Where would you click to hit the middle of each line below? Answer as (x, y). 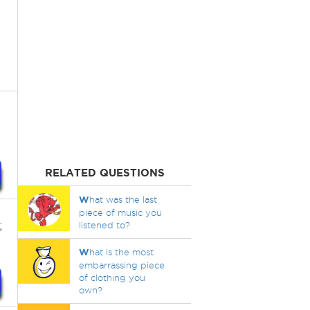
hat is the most (121, 252)
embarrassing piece (121, 265)
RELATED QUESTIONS (104, 173)
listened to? (104, 225)
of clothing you (112, 277)
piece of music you (120, 212)
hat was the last (123, 199)
